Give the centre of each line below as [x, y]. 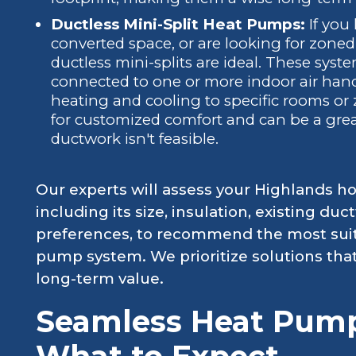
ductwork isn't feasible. [134, 139]
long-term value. [99, 278]
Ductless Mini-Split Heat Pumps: [178, 25]
